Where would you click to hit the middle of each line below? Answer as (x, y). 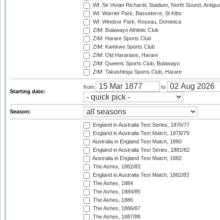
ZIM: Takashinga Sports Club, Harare (137, 72)
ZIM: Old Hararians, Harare (125, 55)
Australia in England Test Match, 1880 (137, 142)
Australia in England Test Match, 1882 (137, 158)
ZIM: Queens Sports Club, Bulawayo (136, 64)
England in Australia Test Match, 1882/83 (140, 175)
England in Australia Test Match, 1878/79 (140, 133)
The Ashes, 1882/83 (116, 167)
